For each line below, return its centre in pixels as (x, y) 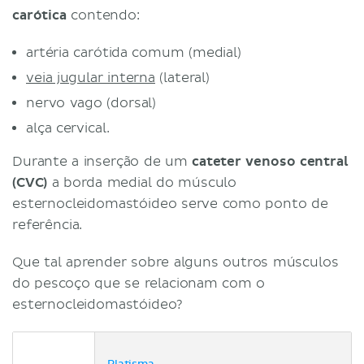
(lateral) (182, 78)
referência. (48, 225)
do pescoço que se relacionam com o (139, 283)
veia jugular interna (91, 78)
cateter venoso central (270, 161)
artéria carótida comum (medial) (134, 52)
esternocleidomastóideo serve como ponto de (170, 204)
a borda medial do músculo (142, 182)
